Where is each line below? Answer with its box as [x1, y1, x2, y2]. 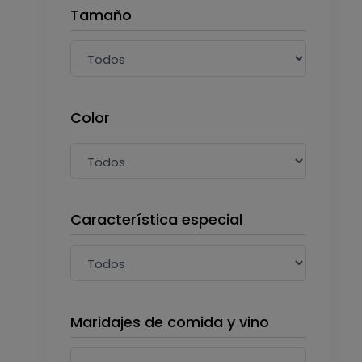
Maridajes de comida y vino [70, 311, 269, 332]
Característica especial [70, 209, 242, 230]
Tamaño [70, 5, 132, 26]
